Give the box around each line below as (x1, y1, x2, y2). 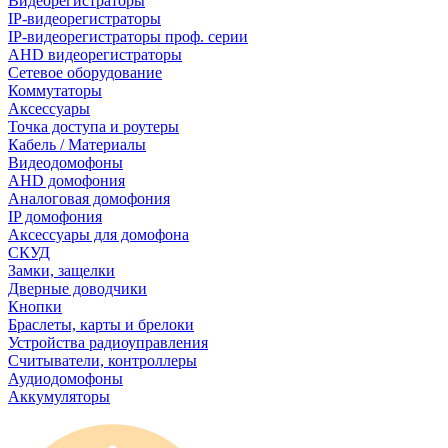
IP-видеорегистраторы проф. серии (8, 28, 248, 45)
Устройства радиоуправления (8, 334, 208, 351)
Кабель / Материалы (8, 136, 146, 153)
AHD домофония (8, 172, 125, 189)
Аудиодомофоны (8, 370, 123, 387)
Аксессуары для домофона (8, 226, 189, 243)
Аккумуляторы (8, 388, 110, 405)
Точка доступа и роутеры (8, 118, 179, 135)
